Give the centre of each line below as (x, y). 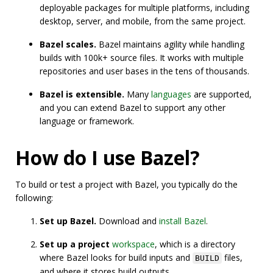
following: (34, 198)
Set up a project (76, 244)
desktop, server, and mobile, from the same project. (143, 21)
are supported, (222, 94)
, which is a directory (195, 244)
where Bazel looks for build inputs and (116, 257)
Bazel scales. (68, 44)
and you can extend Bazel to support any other (133, 108)
